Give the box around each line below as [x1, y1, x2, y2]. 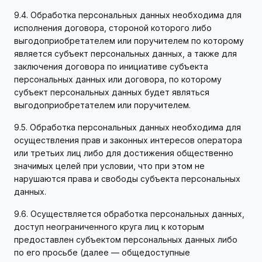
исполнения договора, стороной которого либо [14, 23, 212, 33]
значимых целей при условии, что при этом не [14, 161, 205, 171]
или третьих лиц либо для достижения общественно [14, 148, 233, 158]
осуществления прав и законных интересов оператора [14, 135, 242, 145]
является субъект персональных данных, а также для [14, 49, 237, 58]
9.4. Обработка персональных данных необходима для [14, 10, 242, 20]
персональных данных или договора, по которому [14, 74, 222, 84]
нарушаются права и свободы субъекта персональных [14, 174, 240, 184]
